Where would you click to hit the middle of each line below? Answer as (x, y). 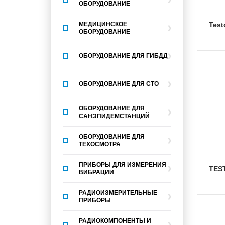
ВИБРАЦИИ (96, 172)
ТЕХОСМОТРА (100, 144)
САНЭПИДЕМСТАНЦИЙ (114, 116)
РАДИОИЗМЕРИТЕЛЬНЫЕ (118, 193)
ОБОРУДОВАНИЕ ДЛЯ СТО (119, 84)
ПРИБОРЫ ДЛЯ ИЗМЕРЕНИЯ (123, 164)
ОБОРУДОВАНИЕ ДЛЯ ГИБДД (123, 56)
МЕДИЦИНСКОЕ (103, 24)
